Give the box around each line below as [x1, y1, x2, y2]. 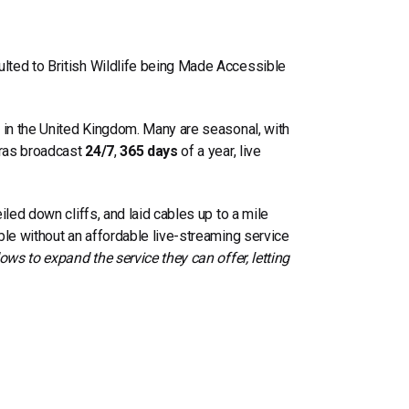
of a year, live [177, 142, 261, 161]
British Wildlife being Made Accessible [47, 58, 286, 76]
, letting [245, 248, 290, 267]
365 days [120, 142, 178, 161]
